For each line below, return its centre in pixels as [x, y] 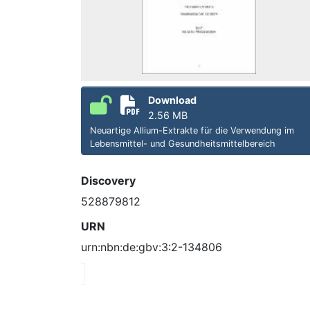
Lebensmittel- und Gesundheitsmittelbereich [183, 143]
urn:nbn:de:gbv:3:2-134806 [152, 247]
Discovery [108, 180]
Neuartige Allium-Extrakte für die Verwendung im [192, 130]
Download [172, 100]
